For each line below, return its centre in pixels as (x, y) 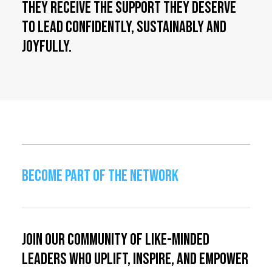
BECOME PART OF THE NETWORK (100, 176)
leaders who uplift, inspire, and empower (135, 259)
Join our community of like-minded (116, 240)
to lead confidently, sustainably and (124, 27)
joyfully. (47, 47)
